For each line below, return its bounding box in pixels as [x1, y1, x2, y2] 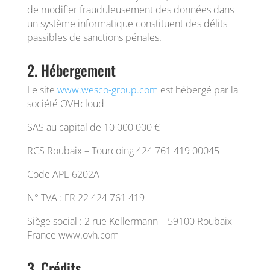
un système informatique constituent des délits [27, 17, 227, 30]
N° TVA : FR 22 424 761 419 [27, 191, 145, 204]
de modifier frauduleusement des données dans [27, 3, 234, 16]
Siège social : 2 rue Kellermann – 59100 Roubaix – [27, 215, 239, 228]
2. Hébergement [27, 59, 116, 81]
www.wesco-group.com [57, 83, 158, 96]
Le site [27, 83, 57, 96]
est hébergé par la [157, 83, 238, 96]
